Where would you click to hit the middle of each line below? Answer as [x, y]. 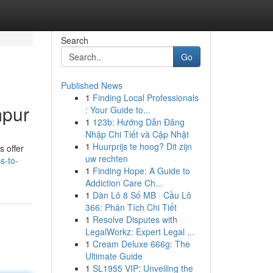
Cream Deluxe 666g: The [141, 244]
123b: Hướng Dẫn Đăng [138, 122]
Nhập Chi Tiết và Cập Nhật [137, 134]
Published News [91, 85]
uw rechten [106, 158]
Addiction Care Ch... [124, 183]
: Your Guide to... [118, 110]
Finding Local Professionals [145, 97]
